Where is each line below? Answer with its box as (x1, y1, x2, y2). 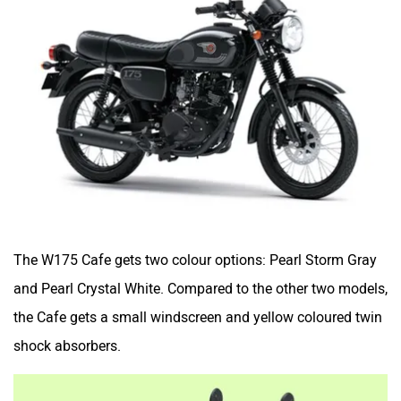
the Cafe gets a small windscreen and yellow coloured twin (13, 299, 382, 317)
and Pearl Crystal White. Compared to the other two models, (13, 270, 388, 288)
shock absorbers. (13, 328, 124, 346)
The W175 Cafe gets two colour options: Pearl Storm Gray (13, 242, 377, 260)
